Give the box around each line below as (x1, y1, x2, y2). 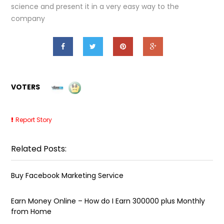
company (11, 13, 45, 23)
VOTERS (11, 81, 40, 92)
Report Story (15, 115, 52, 124)
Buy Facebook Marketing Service (11, 170, 124, 180)
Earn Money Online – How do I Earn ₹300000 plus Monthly (11, 195, 205, 206)
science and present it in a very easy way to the (11, 1, 179, 11)
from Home (11, 206, 52, 216)
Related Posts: (11, 142, 67, 154)
